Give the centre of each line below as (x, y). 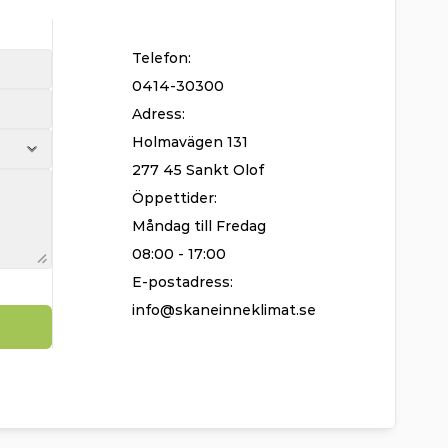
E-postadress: (182, 282)
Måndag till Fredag (199, 226)
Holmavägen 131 (190, 142)
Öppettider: (174, 198)
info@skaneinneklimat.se (224, 310)
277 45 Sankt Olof (198, 170)
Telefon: (161, 58)
